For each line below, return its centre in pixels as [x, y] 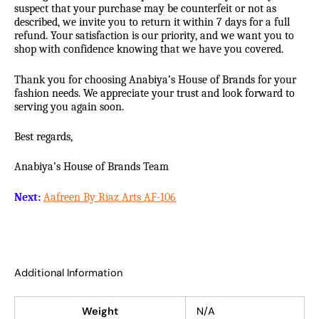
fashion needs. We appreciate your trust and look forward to [155, 93]
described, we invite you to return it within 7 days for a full [152, 22]
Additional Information [68, 273]
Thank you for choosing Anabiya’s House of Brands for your [155, 79]
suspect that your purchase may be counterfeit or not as [145, 9]
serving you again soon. [70, 106]
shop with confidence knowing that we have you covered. [149, 49]
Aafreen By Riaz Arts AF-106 [110, 197]
